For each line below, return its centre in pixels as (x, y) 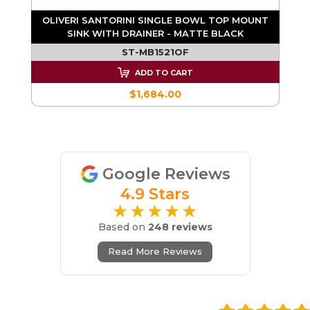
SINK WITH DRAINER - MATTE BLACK (155, 33)
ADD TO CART (163, 72)
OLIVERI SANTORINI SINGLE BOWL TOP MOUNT (155, 20)
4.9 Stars (155, 194)
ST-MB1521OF (155, 52)
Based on (123, 227)
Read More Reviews (155, 251)
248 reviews (180, 227)
